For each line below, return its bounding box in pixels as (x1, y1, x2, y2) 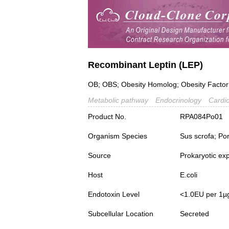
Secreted (180, 210, 209, 218)
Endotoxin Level (88, 190, 140, 199)
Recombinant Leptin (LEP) (88, 59, 203, 70)
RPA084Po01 (180, 112, 223, 121)
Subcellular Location (88, 210, 153, 218)
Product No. (88, 112, 126, 121)
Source (88, 151, 111, 160)
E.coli (180, 171, 197, 179)
